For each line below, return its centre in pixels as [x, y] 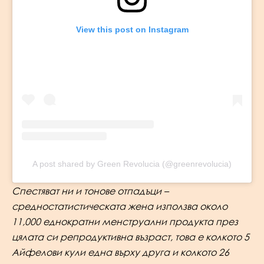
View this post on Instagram [132, 30]
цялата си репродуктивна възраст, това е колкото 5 [131, 237]
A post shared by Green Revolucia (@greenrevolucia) [132, 164]
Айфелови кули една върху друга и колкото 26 [121, 253]
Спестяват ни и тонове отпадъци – [90, 191]
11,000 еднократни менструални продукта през [125, 222]
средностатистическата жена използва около [120, 207]
